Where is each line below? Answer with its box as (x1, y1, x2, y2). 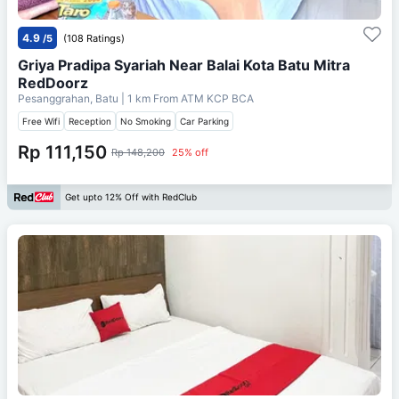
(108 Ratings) (63, 31, 125, 45)
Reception (69, 115, 111, 126)
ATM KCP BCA (181, 91, 254, 105)
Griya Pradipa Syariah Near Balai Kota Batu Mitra (18, 55, 350, 74)
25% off (172, 145, 208, 159)
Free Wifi (22, 115, 60, 126)
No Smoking (120, 115, 171, 126)
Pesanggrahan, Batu (18, 91, 121, 105)
